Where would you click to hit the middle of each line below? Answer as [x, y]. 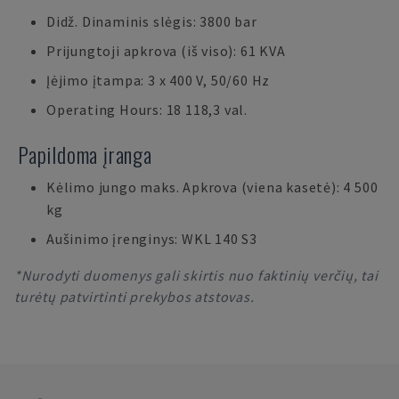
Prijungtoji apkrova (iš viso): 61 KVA [166, 51]
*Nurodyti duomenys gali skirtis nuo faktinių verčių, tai [196, 275]
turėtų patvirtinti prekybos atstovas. [134, 297]
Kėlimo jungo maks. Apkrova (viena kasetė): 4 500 [212, 187]
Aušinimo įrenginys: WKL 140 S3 [152, 239]
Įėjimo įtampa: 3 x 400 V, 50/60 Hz [159, 80]
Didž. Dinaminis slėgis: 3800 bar [152, 21]
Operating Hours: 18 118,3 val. [147, 110]
